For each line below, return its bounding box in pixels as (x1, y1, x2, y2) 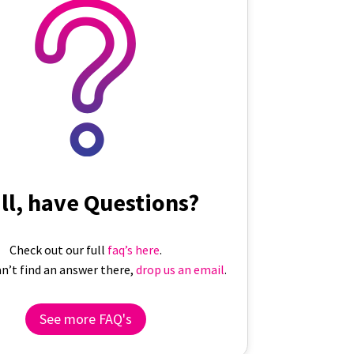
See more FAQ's (39, 310, 132, 329)
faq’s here (107, 241, 160, 258)
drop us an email (136, 261, 225, 277)
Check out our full (9, 241, 107, 258)
